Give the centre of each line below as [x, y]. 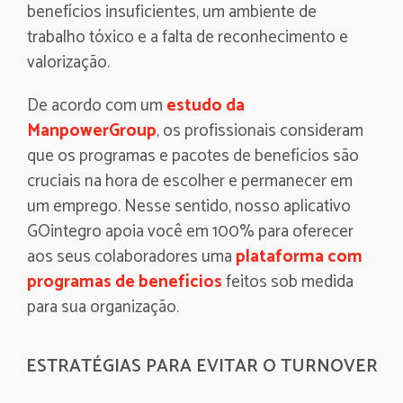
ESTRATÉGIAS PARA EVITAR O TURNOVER [201, 367]
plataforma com [299, 257]
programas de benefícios [125, 282]
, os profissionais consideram [260, 131]
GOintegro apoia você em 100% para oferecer [190, 232]
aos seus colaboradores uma [131, 257]
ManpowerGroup [92, 131]
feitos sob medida [288, 282]
